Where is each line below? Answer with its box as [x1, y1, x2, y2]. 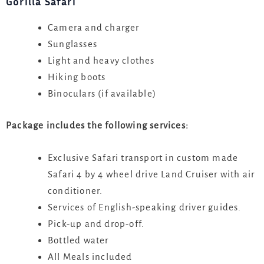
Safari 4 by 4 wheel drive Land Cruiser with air [48, 169, 255, 179]
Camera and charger [48, 22, 140, 33]
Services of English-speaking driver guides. [48, 202, 242, 212]
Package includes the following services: [6, 120, 189, 130]
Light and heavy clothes [48, 55, 155, 66]
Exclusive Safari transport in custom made [48, 152, 239, 163]
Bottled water [48, 235, 109, 245]
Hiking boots [48, 72, 106, 82]
